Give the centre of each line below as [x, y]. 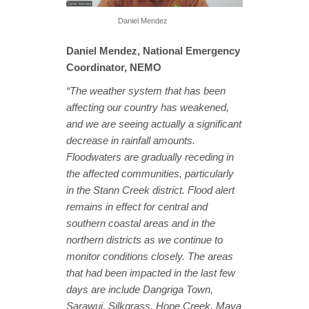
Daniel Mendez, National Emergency [153, 50]
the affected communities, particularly [150, 173]
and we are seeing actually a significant [154, 123]
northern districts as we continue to [144, 239]
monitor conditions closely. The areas [150, 256]
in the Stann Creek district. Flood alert [150, 190]
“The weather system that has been [146, 90]
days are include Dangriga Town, [140, 289]
